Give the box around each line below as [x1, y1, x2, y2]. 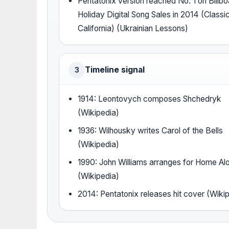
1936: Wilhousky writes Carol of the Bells [78, 126, 223, 136]
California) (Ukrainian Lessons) [78, 24, 189, 34]
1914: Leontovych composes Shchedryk [78, 94, 222, 104]
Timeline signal [85, 65, 145, 75]
